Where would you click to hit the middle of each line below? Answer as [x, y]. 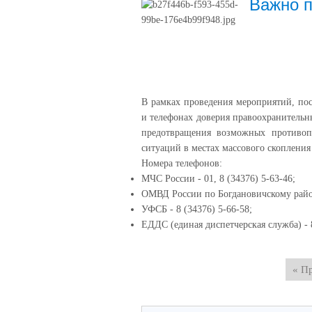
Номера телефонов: [182, 163]
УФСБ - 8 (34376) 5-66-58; [197, 209]
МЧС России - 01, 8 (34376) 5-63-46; [218, 179]
